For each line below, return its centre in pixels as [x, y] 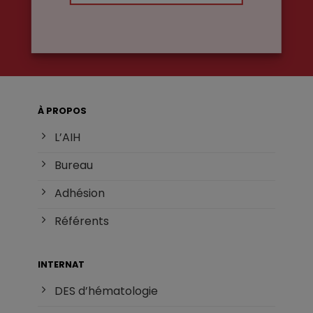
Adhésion [80, 194]
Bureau [74, 166]
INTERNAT [61, 264]
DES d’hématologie [107, 291]
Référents [82, 221]
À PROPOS [63, 111]
